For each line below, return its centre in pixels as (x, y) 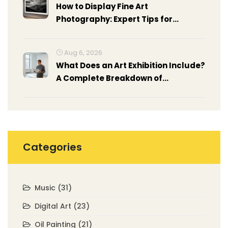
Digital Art (54, 206)
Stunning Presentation (102, 32)
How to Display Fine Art (102, 7)
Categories (52, 147)
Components (83, 91)
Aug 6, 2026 (82, 53)
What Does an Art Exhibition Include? (131, 66)
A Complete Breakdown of (109, 78)
